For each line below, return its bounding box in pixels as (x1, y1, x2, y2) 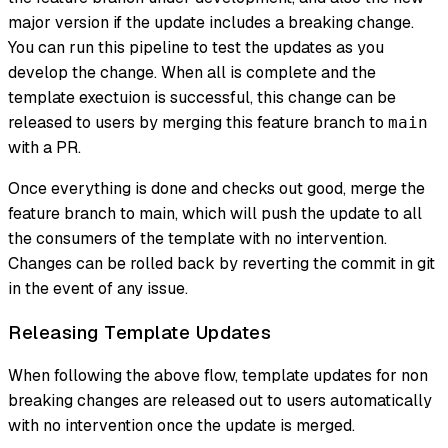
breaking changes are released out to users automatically (8, 390, 432, 412)
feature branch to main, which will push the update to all (8, 202, 422, 224)
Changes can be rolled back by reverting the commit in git (8, 252, 435, 274)
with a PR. (8, 136, 81, 158)
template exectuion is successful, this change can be (8, 86, 396, 108)
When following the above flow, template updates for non (8, 365, 428, 387)
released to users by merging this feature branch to (8, 111, 388, 133)
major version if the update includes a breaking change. (8, 11, 414, 33)
